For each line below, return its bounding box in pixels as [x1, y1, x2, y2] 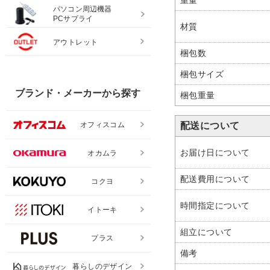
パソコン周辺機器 [53, 5, 112, 14]
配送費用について [180, 174, 250, 184]
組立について [180, 227, 233, 237]
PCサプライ [53, 14, 93, 24]
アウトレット [53, 38, 98, 47]
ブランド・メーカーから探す [15, 88, 140, 99]
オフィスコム [80, 121, 125, 130]
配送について [180, 120, 240, 131]
